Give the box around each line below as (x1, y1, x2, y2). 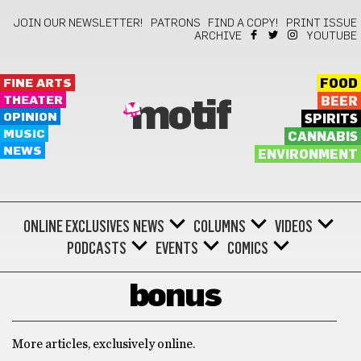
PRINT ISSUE (286, 18, 357, 29)
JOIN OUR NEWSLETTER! (13, 18, 143, 29)
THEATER (3, 94, 63, 106)
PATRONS (151, 18, 201, 29)
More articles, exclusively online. (12, 338, 195, 351)
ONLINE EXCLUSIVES (23, 217, 130, 236)
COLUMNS (193, 217, 246, 236)
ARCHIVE (194, 31, 242, 42)
